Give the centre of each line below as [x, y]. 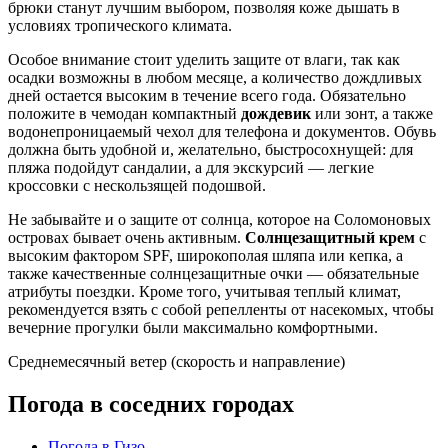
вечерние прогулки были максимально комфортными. [193, 328]
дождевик [276, 114]
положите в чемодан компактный [124, 114]
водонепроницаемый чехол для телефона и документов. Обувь [222, 132]
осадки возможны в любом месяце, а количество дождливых [215, 78]
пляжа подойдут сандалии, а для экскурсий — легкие [191, 168]
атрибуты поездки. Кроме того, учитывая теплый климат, [204, 292]
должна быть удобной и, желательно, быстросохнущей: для [210, 150]
